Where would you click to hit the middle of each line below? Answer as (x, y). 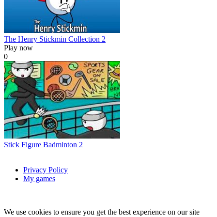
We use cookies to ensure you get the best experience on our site (102, 212)
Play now (18, 47)
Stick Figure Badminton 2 (43, 144)
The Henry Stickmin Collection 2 (55, 39)
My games (39, 178)
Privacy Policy (46, 170)
